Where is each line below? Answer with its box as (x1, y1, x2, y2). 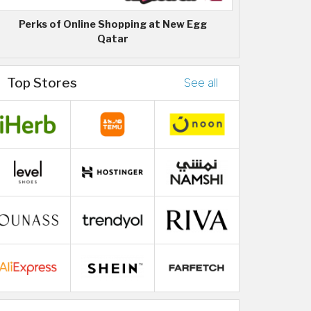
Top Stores (7, 74, 77, 91)
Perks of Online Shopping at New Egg (18, 17, 207, 31)
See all (184, 76, 218, 90)
